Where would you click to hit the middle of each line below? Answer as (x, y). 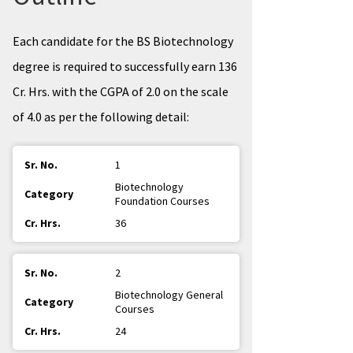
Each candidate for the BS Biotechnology (123, 41)
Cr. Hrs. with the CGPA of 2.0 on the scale (121, 91)
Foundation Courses (162, 201)
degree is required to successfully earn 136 (125, 66)
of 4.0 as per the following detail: (101, 117)
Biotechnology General (169, 295)
